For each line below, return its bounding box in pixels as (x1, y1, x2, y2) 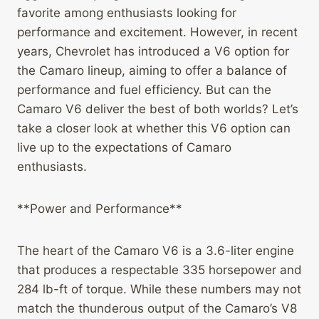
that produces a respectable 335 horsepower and (17, 263, 302, 278)
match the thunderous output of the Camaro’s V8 (17, 301, 297, 316)
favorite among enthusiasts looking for (17, 6, 236, 21)
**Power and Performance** (17, 202, 182, 216)
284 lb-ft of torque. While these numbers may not (17, 282, 301, 297)
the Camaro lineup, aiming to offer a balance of (17, 63, 287, 78)
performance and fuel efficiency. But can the (17, 83, 271, 98)
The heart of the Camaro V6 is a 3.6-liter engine (17, 244, 294, 258)
